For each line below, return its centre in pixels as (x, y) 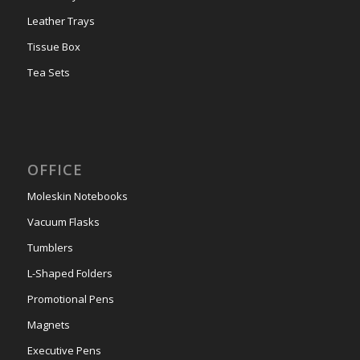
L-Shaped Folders (70, 273)
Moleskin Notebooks (77, 196)
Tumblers (50, 247)
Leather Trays (61, 20)
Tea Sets (48, 72)
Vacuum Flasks (63, 221)
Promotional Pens (70, 299)
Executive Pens (64, 350)
